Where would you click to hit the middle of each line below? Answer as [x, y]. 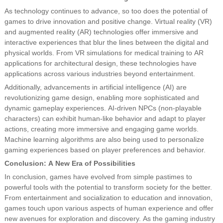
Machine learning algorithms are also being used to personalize [104, 139]
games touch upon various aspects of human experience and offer [109, 208]
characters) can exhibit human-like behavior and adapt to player [105, 118]
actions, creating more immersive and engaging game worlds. [101, 129]
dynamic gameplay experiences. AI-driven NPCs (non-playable [103, 108]
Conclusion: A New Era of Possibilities [70, 163]
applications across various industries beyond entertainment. [100, 74]
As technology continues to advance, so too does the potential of [106, 11]
